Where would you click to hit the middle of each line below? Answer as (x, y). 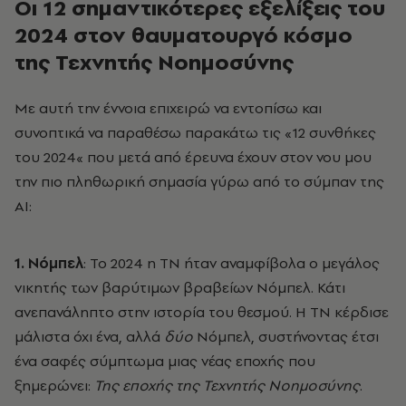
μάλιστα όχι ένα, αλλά (89, 336)
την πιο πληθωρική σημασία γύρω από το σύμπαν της (199, 181)
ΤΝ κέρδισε (348, 311)
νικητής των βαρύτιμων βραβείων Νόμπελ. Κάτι (180, 287)
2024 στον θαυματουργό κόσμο (184, 34)
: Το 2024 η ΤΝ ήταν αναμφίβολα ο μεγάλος (232, 262)
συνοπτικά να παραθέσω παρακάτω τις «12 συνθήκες (195, 132)
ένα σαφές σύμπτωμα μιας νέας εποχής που (165, 360)
